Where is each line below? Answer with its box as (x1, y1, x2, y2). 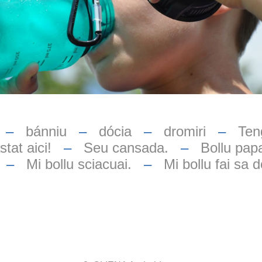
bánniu (25, 123, 67, 139)
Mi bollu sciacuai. (26, 156, 132, 172)
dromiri (163, 123, 206, 139)
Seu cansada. (83, 139, 168, 156)
